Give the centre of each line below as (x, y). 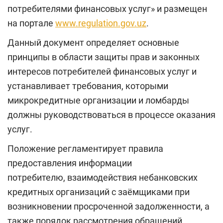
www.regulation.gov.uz (101, 23)
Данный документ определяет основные (93, 43)
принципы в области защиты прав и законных (104, 57)
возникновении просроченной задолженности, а (109, 207)
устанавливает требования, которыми (88, 86)
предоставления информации (70, 163)
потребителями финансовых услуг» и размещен (107, 9)
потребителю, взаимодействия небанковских (103, 178)
